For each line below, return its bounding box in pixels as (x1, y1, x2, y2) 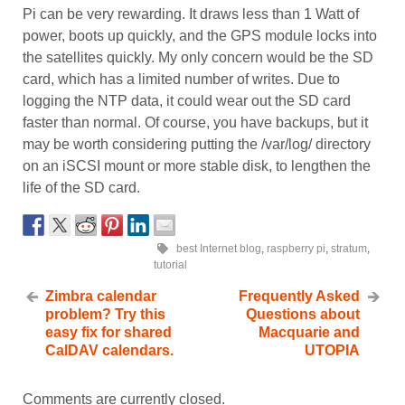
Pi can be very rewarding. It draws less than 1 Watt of (23, 6, 359, 23)
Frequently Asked (239, 288, 360, 305)
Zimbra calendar (45, 288, 156, 305)
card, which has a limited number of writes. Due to (23, 71, 340, 88)
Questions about (246, 306, 360, 323)
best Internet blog (176, 242, 261, 256)
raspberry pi (267, 242, 325, 256)
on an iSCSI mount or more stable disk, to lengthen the (23, 158, 371, 174)
